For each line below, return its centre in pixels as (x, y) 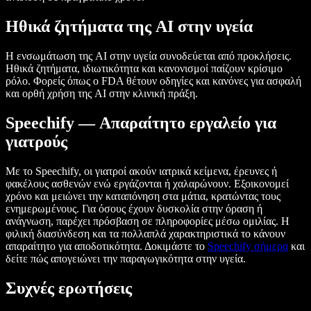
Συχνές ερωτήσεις (69, 288)
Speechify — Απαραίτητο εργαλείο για (141, 123)
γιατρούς (36, 141)
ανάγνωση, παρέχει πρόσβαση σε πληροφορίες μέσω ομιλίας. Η (148, 221)
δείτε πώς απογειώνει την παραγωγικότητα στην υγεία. (126, 258)
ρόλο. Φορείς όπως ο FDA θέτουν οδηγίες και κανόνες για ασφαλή (153, 81)
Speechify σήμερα (248, 246)
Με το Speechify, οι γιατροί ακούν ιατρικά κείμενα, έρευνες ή (141, 171)
